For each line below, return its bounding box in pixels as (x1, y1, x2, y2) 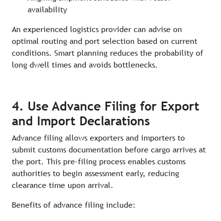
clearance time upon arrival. (12, 181, 113, 190)
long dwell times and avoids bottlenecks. (12, 60, 158, 70)
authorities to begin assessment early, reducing (12, 169, 179, 179)
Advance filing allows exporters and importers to (12, 133, 185, 143)
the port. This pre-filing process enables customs (12, 157, 185, 167)
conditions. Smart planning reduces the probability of (12, 48, 203, 58)
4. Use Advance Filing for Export (12, 99, 199, 114)
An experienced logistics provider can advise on (12, 25, 182, 35)
